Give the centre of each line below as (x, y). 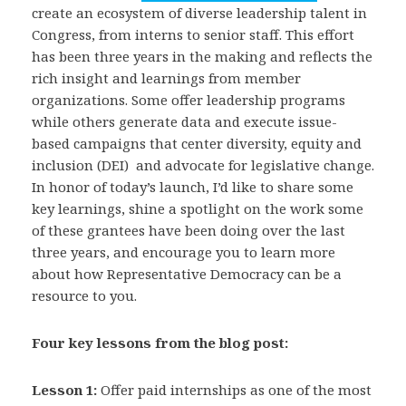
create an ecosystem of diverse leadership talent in (199, 13)
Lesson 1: (64, 390)
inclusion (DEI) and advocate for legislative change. (203, 165)
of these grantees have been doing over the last (188, 230)
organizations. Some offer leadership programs (188, 100)
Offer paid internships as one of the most (234, 390)
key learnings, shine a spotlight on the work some (198, 208)
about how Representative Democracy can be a (187, 274)
